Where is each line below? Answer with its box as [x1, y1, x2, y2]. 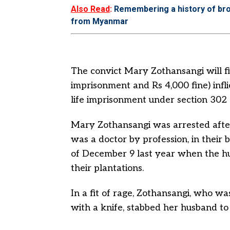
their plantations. [71, 163, 144, 174]
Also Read [71, 4, 110, 14]
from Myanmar [71, 16, 128, 26]
